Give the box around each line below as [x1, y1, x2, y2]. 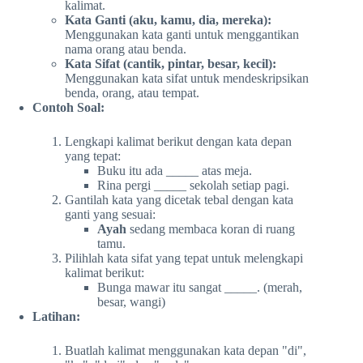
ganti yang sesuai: [65, 207, 156, 221]
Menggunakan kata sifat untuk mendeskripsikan [65, 70, 309, 85]
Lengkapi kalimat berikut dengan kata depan [65, 134, 292, 148]
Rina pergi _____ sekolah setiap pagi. [97, 177, 289, 192]
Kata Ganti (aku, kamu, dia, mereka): [65, 12, 271, 27]
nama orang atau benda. [65, 41, 186, 56]
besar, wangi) [97, 294, 165, 309]
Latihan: [32, 309, 80, 323]
